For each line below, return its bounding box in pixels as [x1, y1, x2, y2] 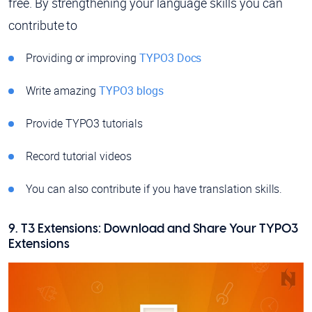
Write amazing [26, 82, 100, 98]
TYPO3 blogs [99, 82, 164, 98]
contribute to [8, 16, 78, 33]
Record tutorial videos [26, 148, 132, 164]
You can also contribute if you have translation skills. [26, 180, 283, 196]
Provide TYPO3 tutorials [26, 115, 143, 131]
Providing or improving [26, 49, 139, 65]
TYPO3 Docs [139, 49, 202, 65]
